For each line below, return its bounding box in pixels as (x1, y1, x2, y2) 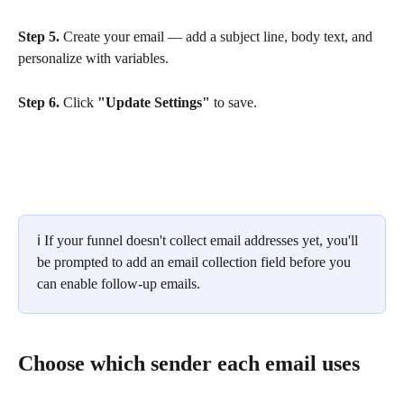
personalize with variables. (18, 50, 169, 67)
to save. (210, 94, 257, 110)
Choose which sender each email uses (18, 351, 360, 375)
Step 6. (18, 94, 60, 110)
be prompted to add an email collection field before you (37, 253, 354, 270)
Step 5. (18, 29, 60, 45)
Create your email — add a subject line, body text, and (60, 29, 376, 45)
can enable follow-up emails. (37, 275, 200, 291)
